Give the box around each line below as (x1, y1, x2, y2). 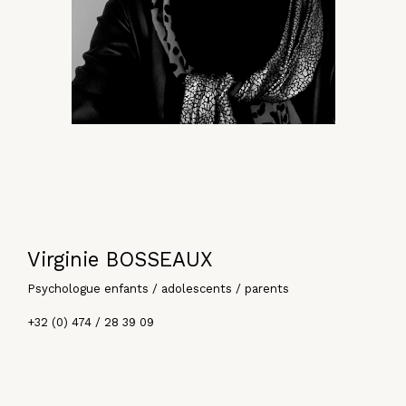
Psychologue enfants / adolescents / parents (27, 282, 289, 296)
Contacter (53, 367, 116, 382)
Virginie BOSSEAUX (27, 247, 213, 272)
